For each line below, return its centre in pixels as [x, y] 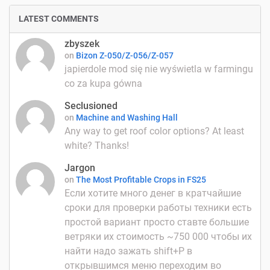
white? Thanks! [97, 145]
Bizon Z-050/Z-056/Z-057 [125, 55]
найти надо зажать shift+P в [128, 251]
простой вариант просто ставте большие [157, 222]
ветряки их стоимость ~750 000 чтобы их [158, 236]
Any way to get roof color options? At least [154, 131]
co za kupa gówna [103, 83]
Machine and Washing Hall [127, 117]
